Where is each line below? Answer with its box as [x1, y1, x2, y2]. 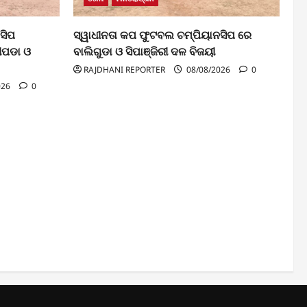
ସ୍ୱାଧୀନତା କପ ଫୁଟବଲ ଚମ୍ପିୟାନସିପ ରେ [73, 27, 251, 42]
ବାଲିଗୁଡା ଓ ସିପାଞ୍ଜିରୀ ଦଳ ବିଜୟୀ [73, 44, 215, 58]
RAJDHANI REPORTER [84, 63, 165, 75]
